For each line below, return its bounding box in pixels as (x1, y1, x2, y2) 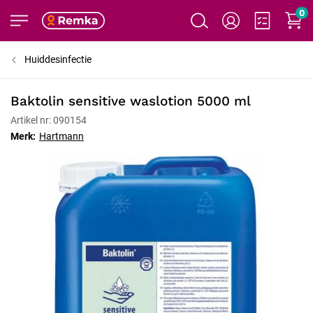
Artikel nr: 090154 (10, 115, 87, 126)
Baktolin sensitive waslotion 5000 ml (10, 93, 251, 109)
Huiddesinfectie (24, 54, 92, 65)
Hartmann (39, 131, 84, 142)
